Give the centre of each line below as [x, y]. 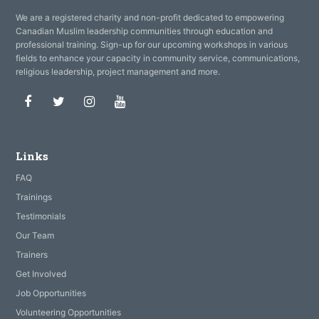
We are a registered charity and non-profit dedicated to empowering [150, 18]
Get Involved [41, 274]
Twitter [85, 101]
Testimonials [41, 216]
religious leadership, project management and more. [118, 72]
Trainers [32, 255]
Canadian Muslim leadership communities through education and [145, 31]
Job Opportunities [51, 293]
